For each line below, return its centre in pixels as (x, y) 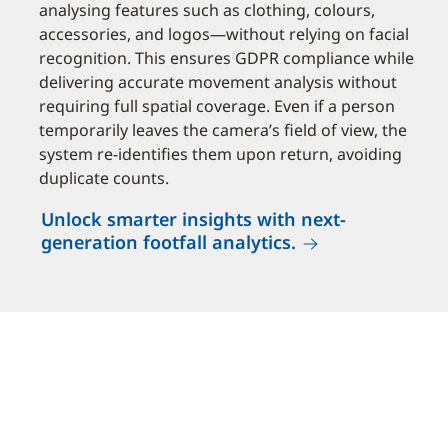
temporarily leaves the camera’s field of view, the (223, 130)
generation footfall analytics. (168, 242)
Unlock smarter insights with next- (193, 219)
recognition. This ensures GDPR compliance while (226, 58)
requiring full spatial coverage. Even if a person (217, 106)
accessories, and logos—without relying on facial (224, 34)
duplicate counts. (104, 178)
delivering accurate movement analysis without (218, 82)
